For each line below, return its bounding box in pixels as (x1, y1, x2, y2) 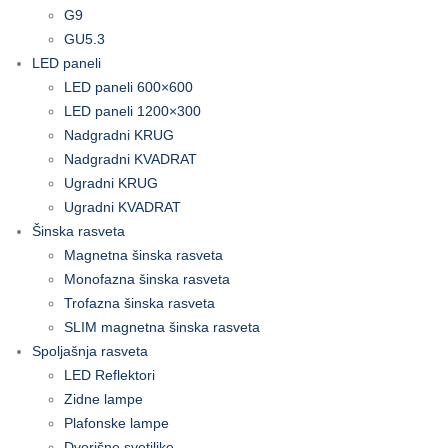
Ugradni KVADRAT (64, 199, 181, 216)
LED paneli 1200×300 (64, 103, 201, 120)
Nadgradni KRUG (64, 127, 174, 144)
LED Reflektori (64, 367, 155, 384)
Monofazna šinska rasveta (64, 271, 230, 288)
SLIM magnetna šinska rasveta (64, 319, 260, 336)
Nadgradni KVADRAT (64, 151, 197, 168)
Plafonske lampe (64, 415, 169, 432)
